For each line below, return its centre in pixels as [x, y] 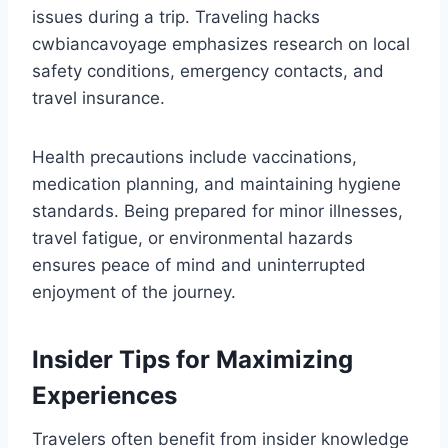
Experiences [104, 396]
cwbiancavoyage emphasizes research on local [221, 44]
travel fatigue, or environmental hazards [192, 238]
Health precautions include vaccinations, [194, 157]
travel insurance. [98, 98]
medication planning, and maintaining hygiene [216, 184]
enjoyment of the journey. [134, 292]
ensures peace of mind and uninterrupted [199, 265]
